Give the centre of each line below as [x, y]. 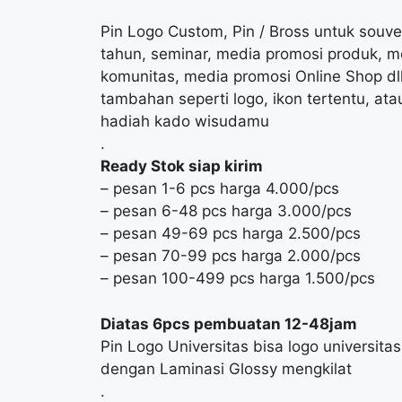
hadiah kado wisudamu [185, 121]
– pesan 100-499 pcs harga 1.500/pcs [238, 278]
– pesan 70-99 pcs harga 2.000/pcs [231, 256]
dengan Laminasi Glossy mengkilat [226, 368]
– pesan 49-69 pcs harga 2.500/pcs [231, 233]
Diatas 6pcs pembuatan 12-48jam [229, 323]
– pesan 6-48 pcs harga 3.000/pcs [226, 211]
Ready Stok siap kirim [182, 166]
